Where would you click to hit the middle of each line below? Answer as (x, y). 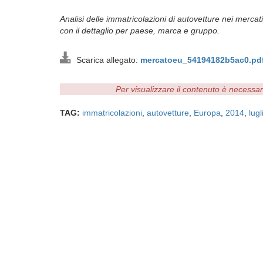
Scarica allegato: (106, 60)
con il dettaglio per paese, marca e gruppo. (141, 31)
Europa (207, 113)
